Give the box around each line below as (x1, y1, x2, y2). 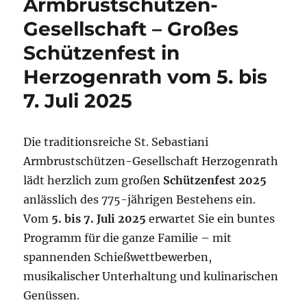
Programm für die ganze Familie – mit (23, 231, 232, 245)
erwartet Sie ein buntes (146, 212, 275, 225)
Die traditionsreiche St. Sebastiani (23, 135, 209, 149)
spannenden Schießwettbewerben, (23, 250, 212, 264)
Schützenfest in (23, 41, 180, 64)
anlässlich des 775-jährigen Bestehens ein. (23, 193, 256, 206)
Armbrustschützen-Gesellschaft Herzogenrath (23, 154, 279, 168)
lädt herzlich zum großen (23, 173, 164, 187)
